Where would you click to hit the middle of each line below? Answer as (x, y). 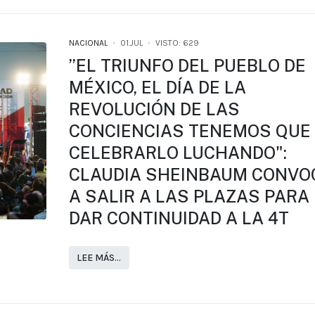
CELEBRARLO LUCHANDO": (178, 152)
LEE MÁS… (99, 257)
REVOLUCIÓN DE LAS (154, 109)
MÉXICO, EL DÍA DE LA (157, 87)
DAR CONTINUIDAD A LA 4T (179, 218)
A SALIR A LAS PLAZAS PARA (189, 196)
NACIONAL (88, 43)
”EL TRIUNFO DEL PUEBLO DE (187, 65)
